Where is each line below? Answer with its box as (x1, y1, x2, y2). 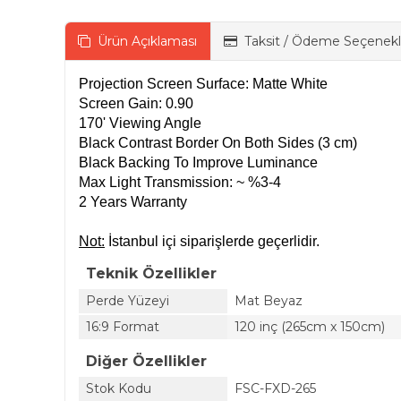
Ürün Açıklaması (98, 33, 197, 49)
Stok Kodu (86, 380, 151, 397)
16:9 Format (86, 319, 159, 335)
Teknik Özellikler (86, 265, 217, 282)
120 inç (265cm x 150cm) (235, 319, 385, 335)
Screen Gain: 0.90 (79, 96, 193, 111)
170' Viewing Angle (79, 115, 201, 131)
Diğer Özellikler (86, 353, 207, 370)
